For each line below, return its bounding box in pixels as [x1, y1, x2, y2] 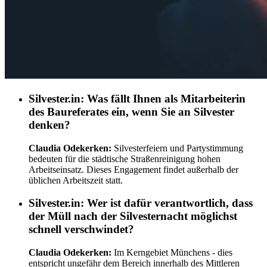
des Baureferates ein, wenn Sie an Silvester [29, 105, 234, 118]
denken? [29, 118, 70, 131]
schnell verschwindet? [29, 223, 134, 236]
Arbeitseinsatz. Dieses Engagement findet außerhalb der [29, 164, 238, 175]
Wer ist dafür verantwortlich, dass [84, 197, 253, 210]
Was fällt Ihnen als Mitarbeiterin [84, 92, 246, 105]
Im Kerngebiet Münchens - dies [111, 247, 232, 258]
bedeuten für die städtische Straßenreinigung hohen [29, 153, 221, 164]
